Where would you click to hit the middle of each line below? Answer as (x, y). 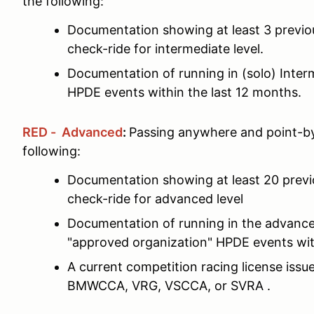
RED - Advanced (73, 132)
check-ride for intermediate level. (165, 49)
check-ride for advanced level (155, 199)
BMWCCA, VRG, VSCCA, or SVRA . (171, 286)
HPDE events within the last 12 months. (186, 92)
